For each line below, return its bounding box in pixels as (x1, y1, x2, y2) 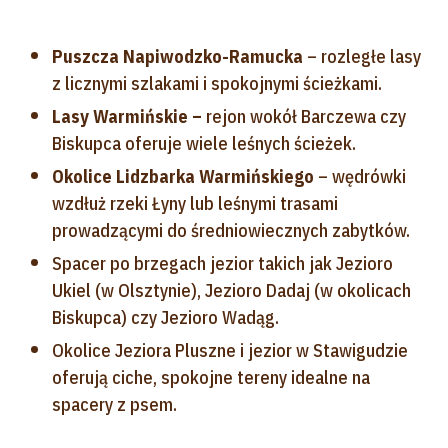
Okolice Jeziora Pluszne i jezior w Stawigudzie (52, 338, 408, 362)
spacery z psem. (52, 392, 177, 416)
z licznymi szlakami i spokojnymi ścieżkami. (52, 71, 382, 95)
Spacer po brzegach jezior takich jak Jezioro (52, 251, 393, 275)
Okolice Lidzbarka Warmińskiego (52, 164, 314, 188)
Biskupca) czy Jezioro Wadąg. (52, 305, 279, 329)
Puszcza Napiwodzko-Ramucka (52, 44, 303, 68)
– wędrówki (314, 164, 406, 188)
